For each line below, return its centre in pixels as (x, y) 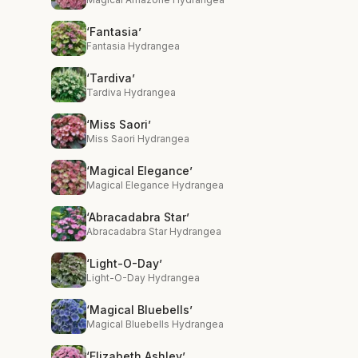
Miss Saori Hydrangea (138, 139)
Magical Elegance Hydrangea (155, 185)
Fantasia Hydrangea (133, 46)
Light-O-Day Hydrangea (143, 278)
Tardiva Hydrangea (131, 92)
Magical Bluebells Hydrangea (155, 324)
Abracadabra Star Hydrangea (154, 231)
